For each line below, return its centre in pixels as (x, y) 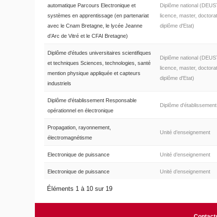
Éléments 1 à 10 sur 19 (81, 189)
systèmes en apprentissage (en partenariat (98, 16)
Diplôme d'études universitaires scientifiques (99, 53)
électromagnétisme (70, 138)
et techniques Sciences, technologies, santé (99, 63)
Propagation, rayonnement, (79, 128)
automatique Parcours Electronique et (91, 6)
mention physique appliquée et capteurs (94, 73)
